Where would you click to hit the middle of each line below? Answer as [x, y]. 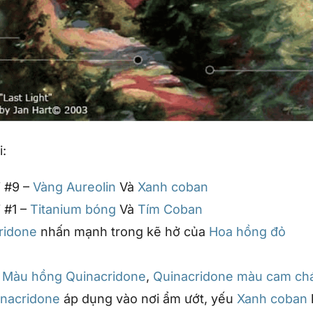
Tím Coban [170, 209]
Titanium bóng [73, 209]
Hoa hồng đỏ [248, 231]
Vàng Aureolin [75, 187]
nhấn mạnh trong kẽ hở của [123, 231]
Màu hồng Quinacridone [74, 276]
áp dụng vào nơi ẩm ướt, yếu [149, 298]
